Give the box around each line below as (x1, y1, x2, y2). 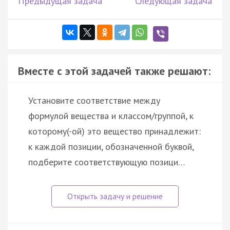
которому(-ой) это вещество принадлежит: (28, 125, 201, 137)
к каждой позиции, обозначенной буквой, (28, 140, 194, 152)
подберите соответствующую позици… (28, 156, 185, 168)
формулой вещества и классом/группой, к (28, 109, 194, 122)
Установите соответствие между (28, 94, 160, 106)
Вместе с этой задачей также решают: (18, 63, 210, 78)
